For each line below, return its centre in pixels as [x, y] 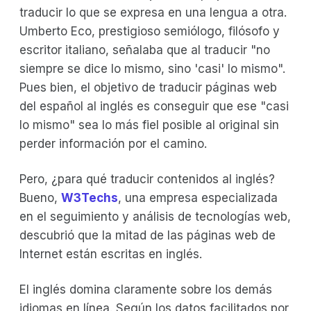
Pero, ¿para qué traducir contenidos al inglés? [147, 179]
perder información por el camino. [113, 143]
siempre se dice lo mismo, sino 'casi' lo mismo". [152, 68]
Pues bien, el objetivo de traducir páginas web [148, 87]
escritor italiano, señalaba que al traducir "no [145, 50]
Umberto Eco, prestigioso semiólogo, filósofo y [150, 31]
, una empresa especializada [198, 197]
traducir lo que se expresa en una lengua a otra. [153, 12]
